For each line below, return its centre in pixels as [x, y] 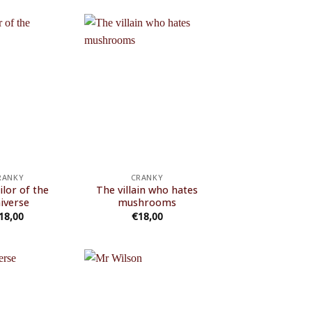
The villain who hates [147, 190]
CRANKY [147, 178]
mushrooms [147, 203]
